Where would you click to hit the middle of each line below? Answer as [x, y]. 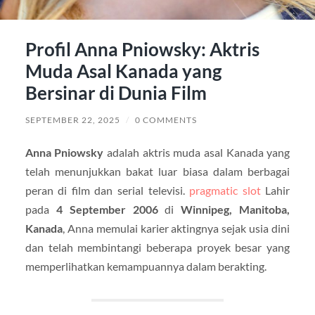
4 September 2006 [107, 210]
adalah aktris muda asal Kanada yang [197, 153]
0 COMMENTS [166, 120]
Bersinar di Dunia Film [116, 93]
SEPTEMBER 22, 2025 [72, 120]
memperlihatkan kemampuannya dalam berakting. [146, 266]
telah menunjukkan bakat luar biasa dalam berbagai [157, 172]
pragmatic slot [225, 191]
